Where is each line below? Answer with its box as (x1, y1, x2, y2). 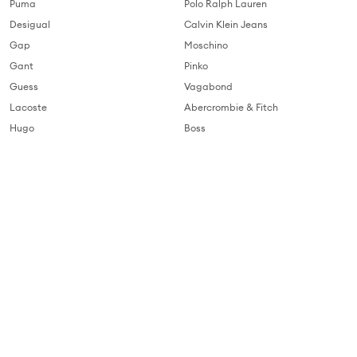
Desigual (10, 18, 50, 30)
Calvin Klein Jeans (184, 18, 268, 30)
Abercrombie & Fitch (184, 100, 278, 113)
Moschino (184, 38, 228, 51)
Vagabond (184, 80, 233, 92)
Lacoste (10, 100, 47, 113)
